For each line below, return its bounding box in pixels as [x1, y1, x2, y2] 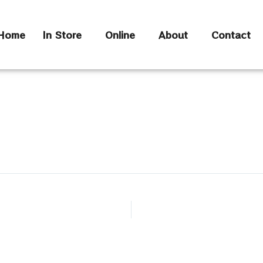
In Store [43, 27, 82, 42]
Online [105, 27, 136, 42]
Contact [211, 27, 251, 42]
